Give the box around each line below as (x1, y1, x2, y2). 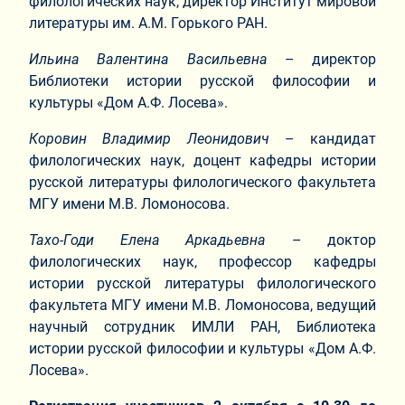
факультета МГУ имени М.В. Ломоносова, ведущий (29, 296, 376, 314)
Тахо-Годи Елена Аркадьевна (29, 231, 266, 249)
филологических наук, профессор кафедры (29, 252, 376, 270)
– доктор (266, 231, 376, 249)
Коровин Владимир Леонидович (29, 129, 269, 147)
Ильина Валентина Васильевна (29, 50, 268, 68)
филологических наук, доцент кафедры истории (29, 151, 376, 169)
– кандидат (268, 129, 376, 147)
